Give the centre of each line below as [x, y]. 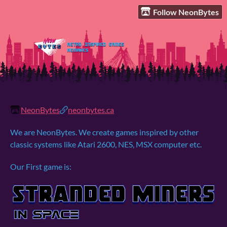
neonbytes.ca [91, 110]
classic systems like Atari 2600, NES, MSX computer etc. [106, 144]
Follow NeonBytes [186, 12]
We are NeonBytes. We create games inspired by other [104, 132]
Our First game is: [41, 167]
